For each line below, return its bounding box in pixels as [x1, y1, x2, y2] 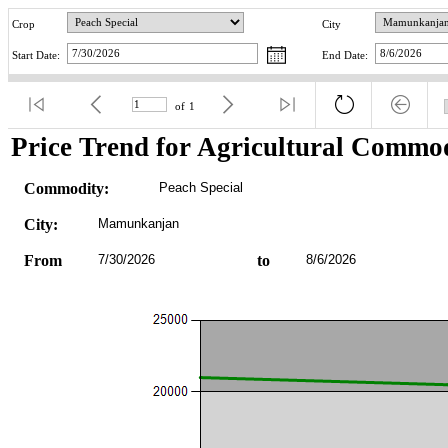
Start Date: [12, 50, 60, 62]
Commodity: [23, 179, 109, 197]
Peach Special [158, 179, 243, 195]
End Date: [322, 50, 368, 62]
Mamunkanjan [97, 215, 179, 231]
